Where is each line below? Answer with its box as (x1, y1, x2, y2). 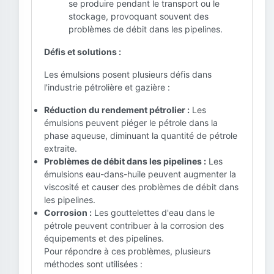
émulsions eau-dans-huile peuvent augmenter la (44, 169, 236, 179)
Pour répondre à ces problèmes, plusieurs (44, 246, 210, 256)
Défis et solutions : (44, 46, 121, 57)
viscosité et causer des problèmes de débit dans (44, 182, 239, 192)
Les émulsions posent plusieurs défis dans (44, 69, 212, 80)
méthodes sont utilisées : (44, 259, 143, 269)
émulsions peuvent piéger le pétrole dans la (44, 117, 218, 128)
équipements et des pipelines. (44, 233, 164, 243)
